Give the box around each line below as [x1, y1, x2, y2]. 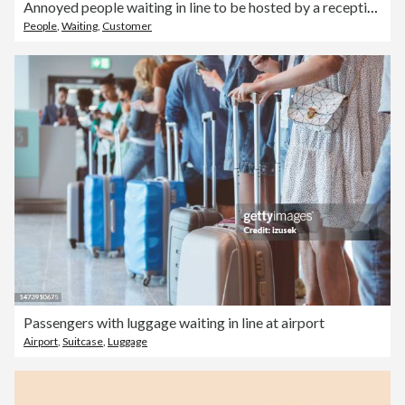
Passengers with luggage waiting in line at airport [24, 313, 325, 331]
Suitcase [62, 334, 103, 348]
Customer [102, 18, 152, 33]
